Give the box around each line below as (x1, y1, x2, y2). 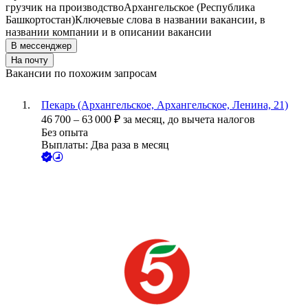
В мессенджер (11, 41, 71, 52)
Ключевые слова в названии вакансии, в (75, 14, 265, 26)
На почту (11, 55, 48, 66)
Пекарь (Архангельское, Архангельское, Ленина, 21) (41, 99, 288, 111)
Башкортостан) (5, 14, 75, 26)
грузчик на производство (5, 1, 124, 14)
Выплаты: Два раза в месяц (41, 139, 169, 151)
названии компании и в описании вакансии (5, 26, 212, 38)
